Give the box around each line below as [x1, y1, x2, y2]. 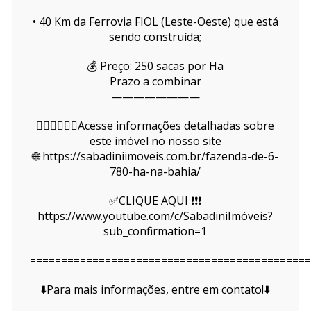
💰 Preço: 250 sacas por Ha [87, 58, 224, 74]
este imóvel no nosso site [89, 133, 221, 149]
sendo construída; [109, 29, 202, 45]
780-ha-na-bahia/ [110, 164, 201, 180]
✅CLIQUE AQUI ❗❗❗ [109, 193, 202, 209]
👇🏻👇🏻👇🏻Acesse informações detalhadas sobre [36, 118, 275, 134]
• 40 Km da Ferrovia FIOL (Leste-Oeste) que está [32, 14, 278, 30]
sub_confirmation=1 [103, 224, 208, 239]
